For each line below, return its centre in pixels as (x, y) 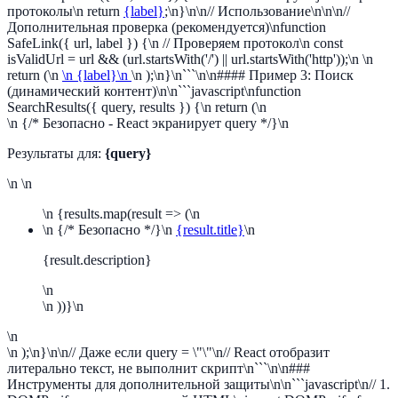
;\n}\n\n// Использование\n (243, 11)
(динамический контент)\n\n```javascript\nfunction (154, 91)
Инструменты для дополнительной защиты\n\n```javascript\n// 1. (199, 384)
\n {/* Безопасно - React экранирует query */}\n (148, 123)
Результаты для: (56, 153)
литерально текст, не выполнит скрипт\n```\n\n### (159, 368)
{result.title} (210, 230)
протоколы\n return (65, 11)
